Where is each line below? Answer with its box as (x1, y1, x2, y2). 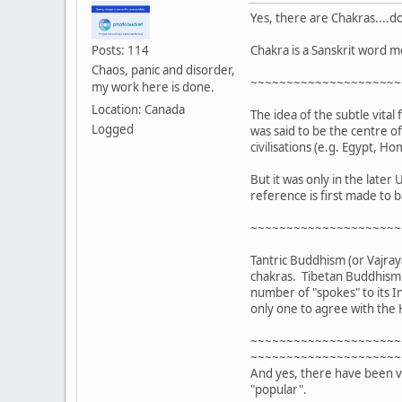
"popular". (250, 380, 312, 398)
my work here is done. (92, 78, 214, 95)
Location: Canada (92, 100, 185, 118)
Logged (92, 120, 134, 137)
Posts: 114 (92, 41, 149, 58)
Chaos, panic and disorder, (92, 61, 235, 78)
